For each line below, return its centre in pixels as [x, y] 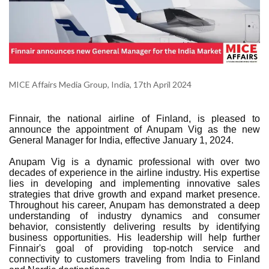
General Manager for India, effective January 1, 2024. [121, 140]
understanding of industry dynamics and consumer [134, 216]
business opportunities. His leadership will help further [134, 237]
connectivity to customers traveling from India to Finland [134, 259]
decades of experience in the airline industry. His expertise [134, 172]
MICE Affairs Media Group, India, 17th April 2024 [100, 84]
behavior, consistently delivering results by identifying [134, 226]
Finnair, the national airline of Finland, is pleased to [134, 118]
